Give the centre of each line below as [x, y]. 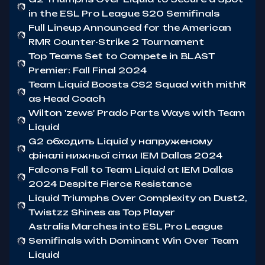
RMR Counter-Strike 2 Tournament [116, 42]
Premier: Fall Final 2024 [88, 70]
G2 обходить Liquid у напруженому [120, 141]
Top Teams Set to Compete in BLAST [122, 56]
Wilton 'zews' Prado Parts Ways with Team [137, 113]
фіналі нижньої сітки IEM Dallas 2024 [125, 155]
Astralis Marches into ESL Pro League [125, 226]
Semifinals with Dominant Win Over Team [133, 240]
